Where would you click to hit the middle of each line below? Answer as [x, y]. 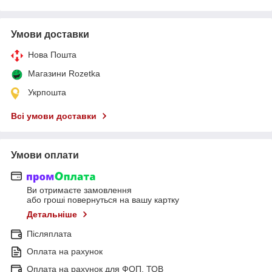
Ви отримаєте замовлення [79, 190]
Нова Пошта [52, 54]
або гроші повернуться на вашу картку [103, 200]
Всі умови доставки [54, 116]
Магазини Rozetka [64, 73]
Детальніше [52, 215]
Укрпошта [47, 92]
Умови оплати [45, 155]
